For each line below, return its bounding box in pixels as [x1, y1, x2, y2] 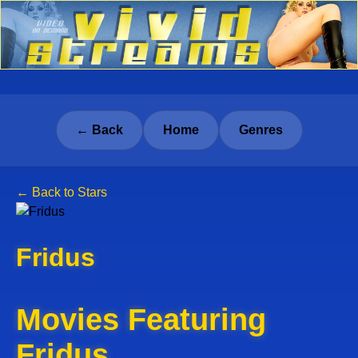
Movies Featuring [16, 301, 266, 336]
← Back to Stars [16, 185, 107, 199]
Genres [238, 122, 283, 137]
